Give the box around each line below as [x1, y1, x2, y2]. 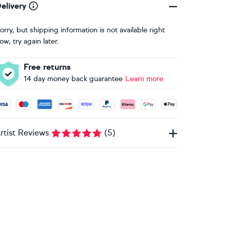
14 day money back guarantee [23, 74, 123, 83]
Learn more [125, 74, 163, 83]
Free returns [23, 62, 71, 72]
